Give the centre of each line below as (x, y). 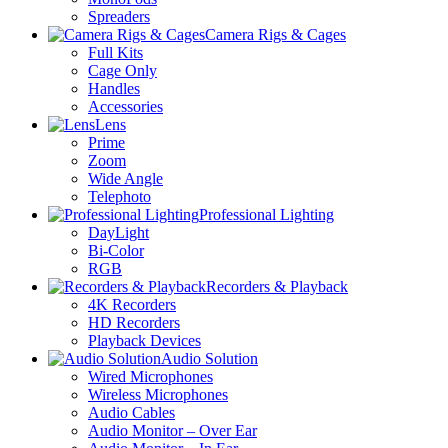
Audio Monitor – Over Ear (172, 430)
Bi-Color (116, 250)
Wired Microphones (150, 376)
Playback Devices (144, 340)
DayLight (118, 232)
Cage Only (122, 70)
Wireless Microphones (158, 394)
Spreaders (119, 16)
